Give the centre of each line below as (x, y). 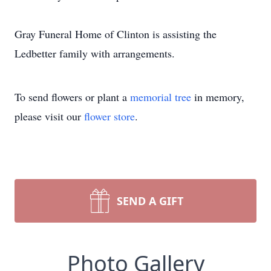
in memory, (218, 97)
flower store (109, 116)
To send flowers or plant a (72, 97)
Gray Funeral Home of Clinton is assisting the (116, 34)
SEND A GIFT (150, 201)
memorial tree (161, 97)
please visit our (49, 116)
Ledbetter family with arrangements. (95, 53)
